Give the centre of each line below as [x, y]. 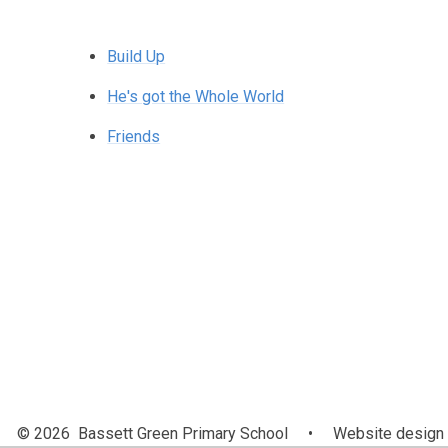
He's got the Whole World [196, 96]
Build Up [136, 56]
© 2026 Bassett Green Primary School [154, 433]
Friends [134, 136]
